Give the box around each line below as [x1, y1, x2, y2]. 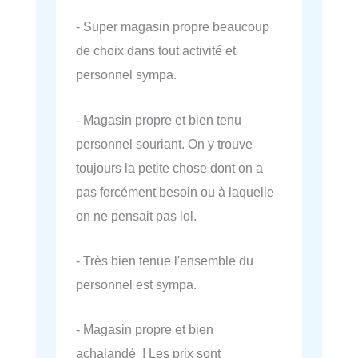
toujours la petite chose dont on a [76, 160, 263, 175]
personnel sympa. [76, 67, 177, 82]
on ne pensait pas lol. [76, 208, 197, 223]
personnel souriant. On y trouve [76, 136, 253, 151]
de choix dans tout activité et [76, 43, 236, 58]
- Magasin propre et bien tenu [76, 112, 241, 127]
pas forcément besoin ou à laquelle [76, 184, 274, 199]
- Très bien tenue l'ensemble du [76, 253, 253, 268]
